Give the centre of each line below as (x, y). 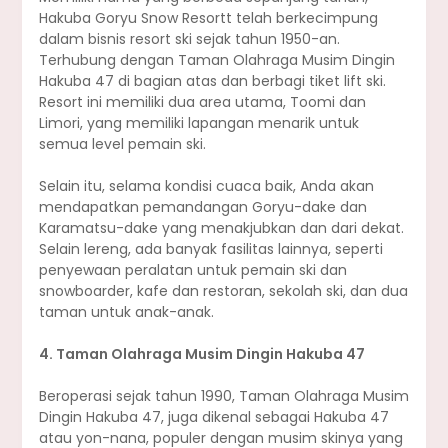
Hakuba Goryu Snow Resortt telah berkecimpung (208, 18)
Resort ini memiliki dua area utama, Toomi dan (202, 102)
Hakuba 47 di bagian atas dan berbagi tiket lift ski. (212, 81)
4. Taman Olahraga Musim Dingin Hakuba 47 (201, 354)
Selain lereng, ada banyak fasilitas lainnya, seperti (210, 249)
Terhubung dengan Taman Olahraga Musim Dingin (216, 60)
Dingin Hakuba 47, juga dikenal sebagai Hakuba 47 (213, 417)
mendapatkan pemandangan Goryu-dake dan (202, 207)
